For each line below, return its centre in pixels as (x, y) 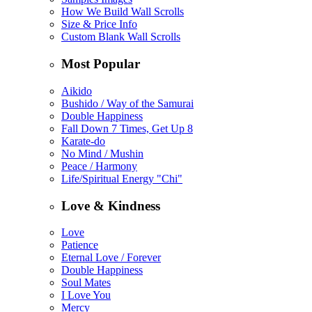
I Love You (86, 295)
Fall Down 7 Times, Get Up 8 (127, 128)
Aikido (77, 91)
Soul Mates (86, 283)
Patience (80, 245)
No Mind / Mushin (102, 153)
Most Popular (101, 64)
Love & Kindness (111, 205)
